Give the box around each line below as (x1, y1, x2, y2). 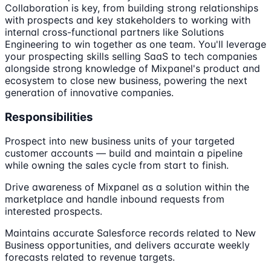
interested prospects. (5, 205, 102, 218)
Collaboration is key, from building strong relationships (5, 1, 258, 14)
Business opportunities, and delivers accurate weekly (5, 239, 250, 252)
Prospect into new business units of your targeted (5, 135, 235, 148)
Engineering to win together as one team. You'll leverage (5, 38, 266, 50)
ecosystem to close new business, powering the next (5, 74, 247, 87)
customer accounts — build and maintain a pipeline (5, 147, 243, 160)
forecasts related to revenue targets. (5, 251, 175, 264)
